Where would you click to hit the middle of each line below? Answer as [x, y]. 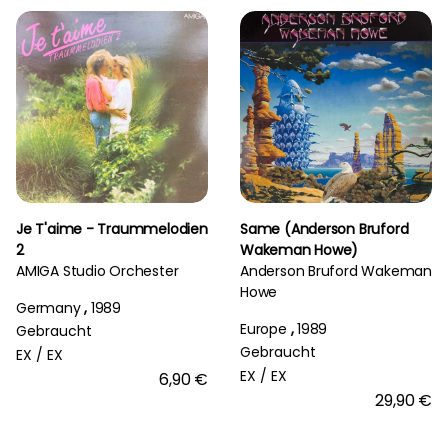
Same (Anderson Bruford [324, 228]
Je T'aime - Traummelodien [112, 228]
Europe [263, 328]
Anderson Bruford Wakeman [336, 270]
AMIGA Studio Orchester [97, 270]
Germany [48, 307]
